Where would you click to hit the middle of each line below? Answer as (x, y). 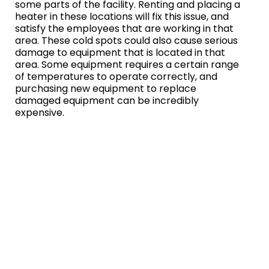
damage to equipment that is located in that (120, 53)
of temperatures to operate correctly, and (116, 77)
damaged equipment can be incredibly (107, 101)
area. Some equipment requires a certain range (127, 65)
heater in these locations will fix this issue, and (122, 17)
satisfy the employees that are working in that (124, 29)
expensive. (40, 113)
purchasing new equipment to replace (106, 89)
